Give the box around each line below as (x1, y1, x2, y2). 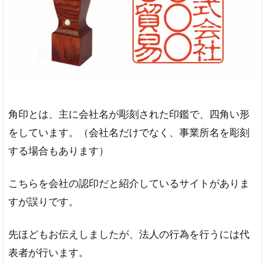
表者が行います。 (8, 247, 89, 258)
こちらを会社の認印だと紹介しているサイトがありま (8, 178, 250, 189)
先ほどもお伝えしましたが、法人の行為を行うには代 (8, 229, 250, 240)
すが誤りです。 (8, 196, 79, 207)
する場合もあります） (8, 146, 109, 156)
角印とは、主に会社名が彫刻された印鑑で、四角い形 (8, 109, 250, 119)
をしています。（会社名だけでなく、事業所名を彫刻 (8, 127, 250, 138)
